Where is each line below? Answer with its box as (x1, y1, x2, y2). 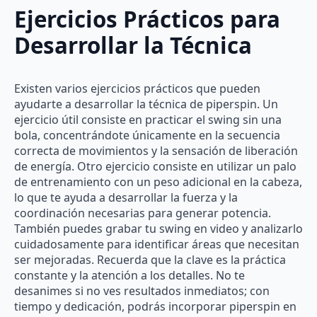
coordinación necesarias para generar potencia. (14, 205, 271, 221)
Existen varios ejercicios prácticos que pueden (14, 81, 260, 97)
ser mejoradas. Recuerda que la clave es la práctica (14, 252, 286, 268)
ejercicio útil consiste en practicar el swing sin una (14, 112, 282, 128)
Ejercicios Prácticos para (14, 4, 280, 35)
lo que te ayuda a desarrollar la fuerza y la (14, 190, 238, 206)
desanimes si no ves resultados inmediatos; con (14, 283, 270, 299)
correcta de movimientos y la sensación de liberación (14, 143, 298, 159)
